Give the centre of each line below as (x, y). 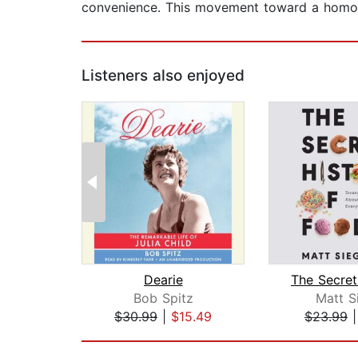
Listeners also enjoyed (163, 76)
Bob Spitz (163, 298)
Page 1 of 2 (116, 334)
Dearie (163, 280)
